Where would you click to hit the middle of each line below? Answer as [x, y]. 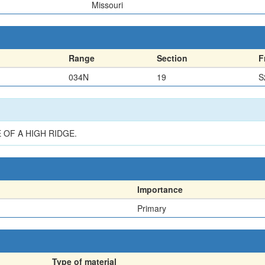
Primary [152, 208]
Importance [160, 189]
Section [172, 58]
